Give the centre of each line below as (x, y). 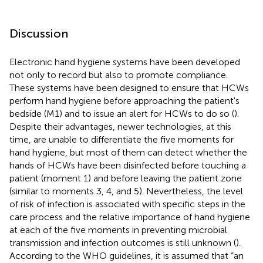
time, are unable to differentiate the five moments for (122, 139)
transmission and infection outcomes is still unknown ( (123, 242)
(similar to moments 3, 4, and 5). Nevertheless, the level (126, 191)
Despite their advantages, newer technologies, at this (120, 126)
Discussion (39, 33)
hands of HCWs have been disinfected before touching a (128, 165)
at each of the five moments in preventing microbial (118, 230)
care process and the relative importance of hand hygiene (130, 217)
